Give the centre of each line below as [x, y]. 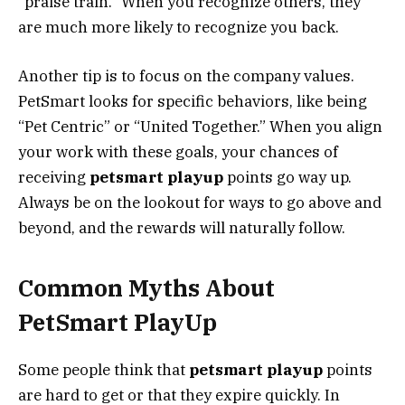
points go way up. [287, 177]
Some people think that [104, 370]
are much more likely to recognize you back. [179, 27]
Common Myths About [146, 288]
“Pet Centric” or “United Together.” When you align [200, 126]
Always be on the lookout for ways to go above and [200, 202]
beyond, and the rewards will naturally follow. [182, 227]
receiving [54, 177]
